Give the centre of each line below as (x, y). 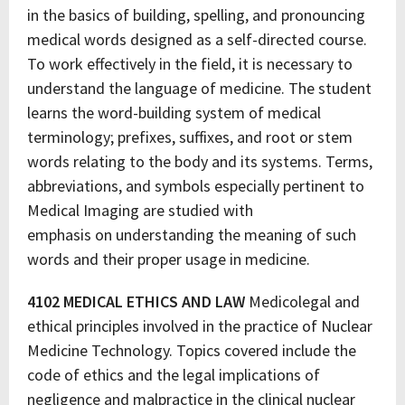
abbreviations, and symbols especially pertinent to (196, 186)
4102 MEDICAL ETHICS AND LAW (136, 301)
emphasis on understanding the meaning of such (192, 235)
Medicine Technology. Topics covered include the (192, 350)
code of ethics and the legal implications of (174, 375)
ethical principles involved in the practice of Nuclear (200, 326)
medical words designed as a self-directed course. (197, 39)
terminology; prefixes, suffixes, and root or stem (190, 137)
